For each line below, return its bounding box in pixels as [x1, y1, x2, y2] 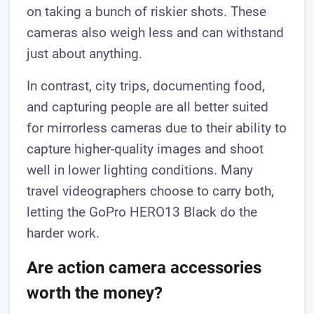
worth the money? [27, 282, 163, 303]
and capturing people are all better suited [27, 98, 269, 115]
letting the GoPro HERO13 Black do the [27, 203, 258, 220]
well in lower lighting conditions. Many [27, 161, 254, 178]
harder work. [27, 224, 100, 241]
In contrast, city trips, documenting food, [27, 77, 266, 94]
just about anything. [27, 45, 143, 62]
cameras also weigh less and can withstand [27, 24, 285, 41]
